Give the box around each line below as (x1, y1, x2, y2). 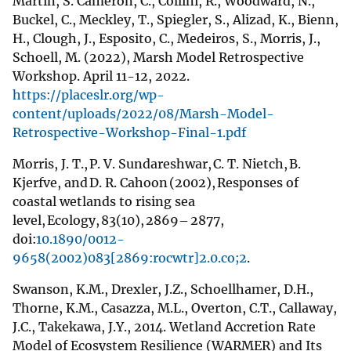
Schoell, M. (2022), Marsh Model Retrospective (13, 49, 304, 65)
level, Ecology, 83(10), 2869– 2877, (13, 212, 224, 228)
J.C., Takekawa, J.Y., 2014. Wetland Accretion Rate (13, 318, 316, 335)
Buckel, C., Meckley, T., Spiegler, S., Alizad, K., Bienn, (13, 11, 338, 27)
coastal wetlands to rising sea (13, 193, 195, 209)
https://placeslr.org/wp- (13, 86, 165, 103)
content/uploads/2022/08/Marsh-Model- (13, 105, 274, 121)
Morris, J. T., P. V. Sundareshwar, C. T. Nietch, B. (13, 155, 301, 172)
